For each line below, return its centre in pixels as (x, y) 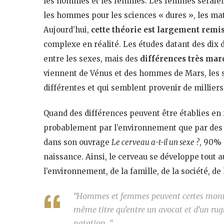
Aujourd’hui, (67, 29)
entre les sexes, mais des (92, 58)
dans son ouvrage (77, 142)
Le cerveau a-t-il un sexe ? (155, 142)
